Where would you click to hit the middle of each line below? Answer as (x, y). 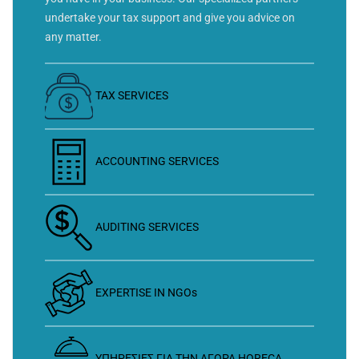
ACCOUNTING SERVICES (157, 161)
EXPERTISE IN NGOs (146, 292)
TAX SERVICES (132, 95)
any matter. (73, 37)
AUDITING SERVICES (147, 226)
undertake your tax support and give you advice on (170, 18)
